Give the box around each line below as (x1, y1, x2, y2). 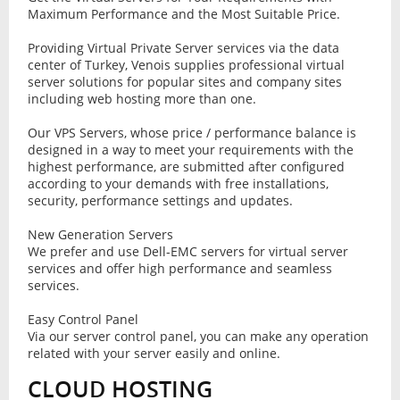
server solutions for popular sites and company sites (27, 73, 342, 91)
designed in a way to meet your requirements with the (27, 141, 354, 159)
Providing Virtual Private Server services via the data (27, 39, 339, 57)
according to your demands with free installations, (27, 175, 329, 193)
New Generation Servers (27, 226, 173, 244)
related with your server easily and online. (27, 345, 280, 362)
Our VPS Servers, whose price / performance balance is (27, 124, 356, 142)
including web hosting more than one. (27, 90, 256, 108)
